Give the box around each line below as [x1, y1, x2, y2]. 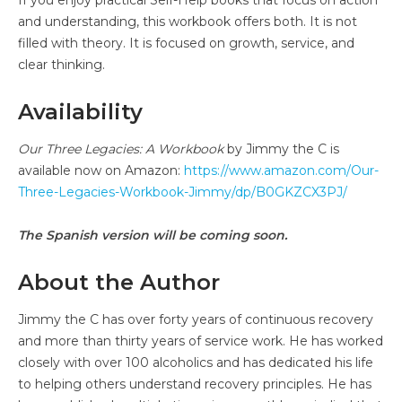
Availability [18, 98, 143, 125]
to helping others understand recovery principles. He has [18, 375, 371, 392]
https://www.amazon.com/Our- [184, 162, 379, 179]
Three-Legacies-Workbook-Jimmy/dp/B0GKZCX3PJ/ [18, 183, 347, 200]
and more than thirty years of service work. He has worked [18, 332, 383, 349]
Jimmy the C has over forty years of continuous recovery [18, 310, 373, 328]
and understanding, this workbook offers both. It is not [18, 13, 357, 30]
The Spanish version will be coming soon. [18, 226, 287, 243]
